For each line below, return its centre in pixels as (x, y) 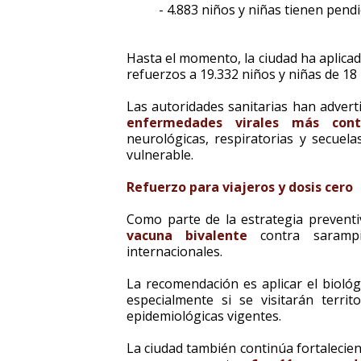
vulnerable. (160, 155)
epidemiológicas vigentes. (204, 316)
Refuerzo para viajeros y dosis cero (240, 187)
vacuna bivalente (194, 235)
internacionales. (174, 251)
